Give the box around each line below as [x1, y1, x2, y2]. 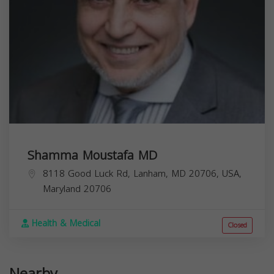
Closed [228, 218, 247, 232]
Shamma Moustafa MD [28, 143, 157, 167]
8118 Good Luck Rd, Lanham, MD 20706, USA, [43, 165, 242, 182]
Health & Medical [29, 215, 100, 232]
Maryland [43, 180, 81, 198]
